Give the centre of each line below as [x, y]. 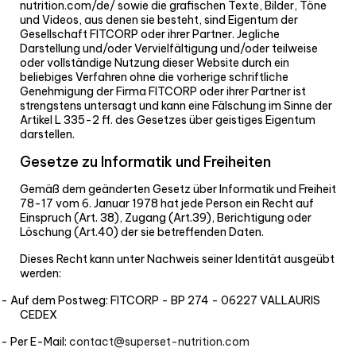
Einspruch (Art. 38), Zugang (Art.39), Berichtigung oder [166, 218]
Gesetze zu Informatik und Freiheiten [145, 162]
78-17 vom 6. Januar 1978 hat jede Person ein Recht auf [167, 204]
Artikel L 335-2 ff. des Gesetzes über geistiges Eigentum [168, 120]
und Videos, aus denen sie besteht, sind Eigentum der [159, 20]
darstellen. [47, 135]
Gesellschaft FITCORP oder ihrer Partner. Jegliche [150, 35]
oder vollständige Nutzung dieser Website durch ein [155, 63]
